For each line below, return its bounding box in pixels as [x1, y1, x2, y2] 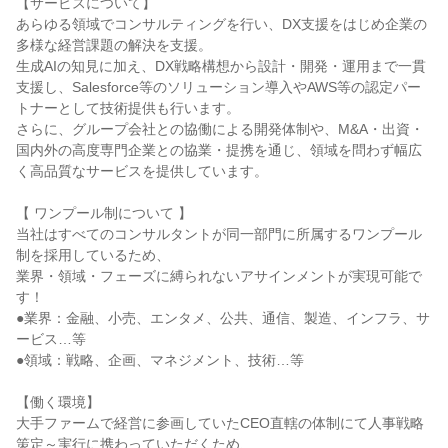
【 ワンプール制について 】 [16, 205, 192, 221]
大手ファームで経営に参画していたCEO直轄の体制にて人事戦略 [16, 415, 424, 431]
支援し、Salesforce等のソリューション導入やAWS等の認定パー [16, 79, 421, 95]
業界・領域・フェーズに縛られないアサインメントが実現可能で [16, 268, 422, 284]
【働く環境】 [16, 394, 100, 410]
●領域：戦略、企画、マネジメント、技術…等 [16, 352, 304, 368]
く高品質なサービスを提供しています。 [16, 163, 268, 179]
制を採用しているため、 [16, 247, 170, 263]
